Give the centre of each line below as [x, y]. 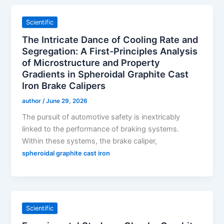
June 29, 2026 [67, 101]
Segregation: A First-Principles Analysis [110, 51]
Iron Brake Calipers [64, 85]
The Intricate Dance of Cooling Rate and [110, 39]
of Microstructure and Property [91, 62]
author [32, 101]
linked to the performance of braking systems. [101, 129]
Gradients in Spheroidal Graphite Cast [105, 74]
